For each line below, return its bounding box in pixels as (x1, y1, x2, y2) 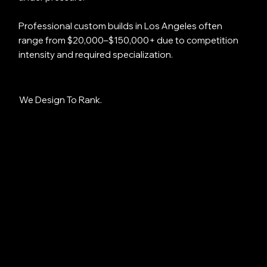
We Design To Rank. (18, 94, 102, 106)
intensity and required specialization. (18, 49, 173, 61)
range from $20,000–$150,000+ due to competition (18, 35, 238, 46)
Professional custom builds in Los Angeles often (18, 20, 222, 32)
